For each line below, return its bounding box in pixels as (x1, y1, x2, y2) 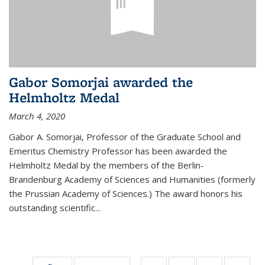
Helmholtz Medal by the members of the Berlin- (9, 159, 204, 171)
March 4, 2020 (9, 109, 65, 122)
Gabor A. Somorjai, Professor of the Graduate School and (9, 130, 241, 143)
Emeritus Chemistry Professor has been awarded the (9, 144, 227, 157)
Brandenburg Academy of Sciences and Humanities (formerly (9, 173, 256, 185)
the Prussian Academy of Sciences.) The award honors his (9, 187, 243, 199)
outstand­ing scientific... (9, 201, 101, 214)
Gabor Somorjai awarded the (9, 72, 193, 91)
